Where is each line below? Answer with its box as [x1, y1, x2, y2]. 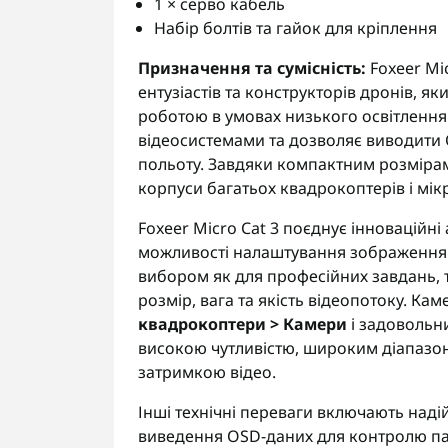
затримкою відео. [138, 361, 276, 383]
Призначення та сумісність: [138, 57, 366, 79]
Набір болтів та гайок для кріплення [154, 17, 437, 39]
